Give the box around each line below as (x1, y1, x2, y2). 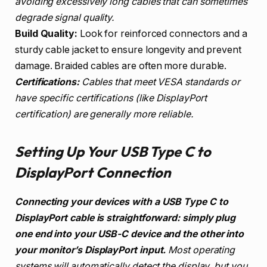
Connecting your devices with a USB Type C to (15, 195, 228, 207)
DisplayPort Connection (15, 163, 172, 181)
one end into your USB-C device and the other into (15, 228, 244, 240)
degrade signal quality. (15, 11, 115, 23)
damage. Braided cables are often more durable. (15, 60, 227, 72)
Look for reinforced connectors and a (77, 27, 247, 39)
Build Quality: (15, 27, 77, 39)
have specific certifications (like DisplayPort (15, 92, 207, 104)
